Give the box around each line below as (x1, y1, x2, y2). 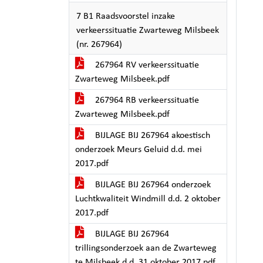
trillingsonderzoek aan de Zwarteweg (75, 244, 217, 253)
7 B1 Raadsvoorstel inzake (76, 12, 175, 21)
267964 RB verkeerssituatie (93, 96, 199, 105)
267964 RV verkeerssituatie (93, 60, 199, 70)
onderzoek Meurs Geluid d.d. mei (75, 145, 202, 154)
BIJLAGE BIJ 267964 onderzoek (93, 180, 211, 190)
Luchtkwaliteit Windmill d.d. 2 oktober (75, 194, 221, 204)
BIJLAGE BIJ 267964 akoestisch (93, 131, 210, 140)
